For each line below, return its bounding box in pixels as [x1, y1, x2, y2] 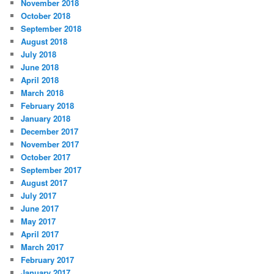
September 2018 [21, 23, 82, 35]
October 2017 [21, 151, 71, 163]
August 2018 [21, 35, 68, 48]
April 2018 [21, 74, 59, 86]
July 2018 [21, 48, 57, 61]
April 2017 [21, 228, 59, 240]
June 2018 [21, 61, 59, 73]
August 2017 [21, 177, 68, 189]
